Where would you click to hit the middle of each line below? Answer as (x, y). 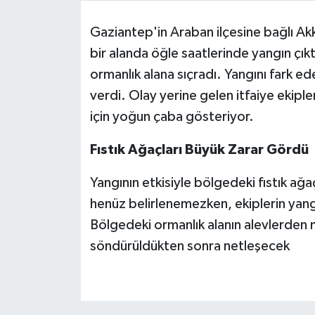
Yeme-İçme (70, 104)
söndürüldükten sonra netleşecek (189, 246)
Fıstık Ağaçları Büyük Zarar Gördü (199, 149)
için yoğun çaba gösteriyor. (172, 116)
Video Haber (74, 33)
